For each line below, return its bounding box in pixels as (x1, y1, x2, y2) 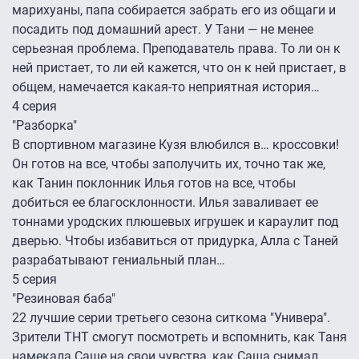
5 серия (12, 272, 57, 288)
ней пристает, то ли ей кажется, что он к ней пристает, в (12, 60, 346, 76)
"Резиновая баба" (12, 291, 115, 307)
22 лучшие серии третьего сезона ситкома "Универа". (12, 310, 330, 326)
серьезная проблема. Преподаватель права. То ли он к (12, 41, 341, 57)
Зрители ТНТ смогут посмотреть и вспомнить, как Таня (12, 329, 347, 345)
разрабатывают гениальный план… (12, 252, 228, 268)
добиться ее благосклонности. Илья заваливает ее (12, 195, 318, 211)
